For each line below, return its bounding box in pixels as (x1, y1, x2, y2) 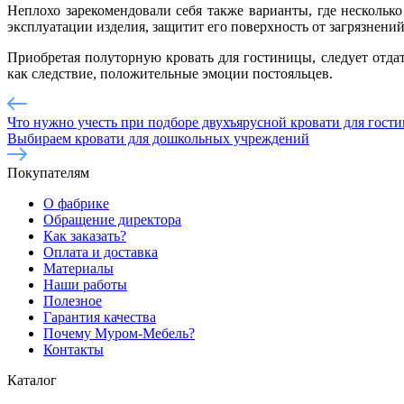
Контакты (43, 341, 104, 357)
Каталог (7, 372, 57, 388)
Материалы (43, 260, 114, 276)
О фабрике (43, 195, 109, 211)
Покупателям (7, 164, 89, 180)
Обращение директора (43, 211, 181, 227)
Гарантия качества (43, 308, 156, 325)
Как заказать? (43, 227, 126, 243)
